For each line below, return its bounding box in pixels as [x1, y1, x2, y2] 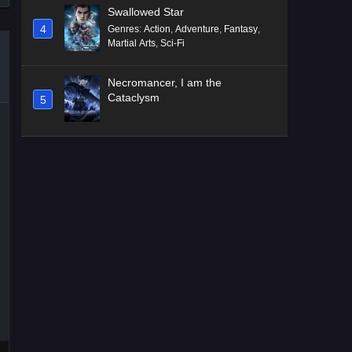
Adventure [175, 24, 219, 35]
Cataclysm [108, 91, 159, 104]
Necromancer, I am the [108, 76, 222, 90]
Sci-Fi [160, 38, 185, 49]
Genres [108, 24, 139, 35]
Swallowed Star [108, 5, 184, 19]
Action [144, 24, 170, 35]
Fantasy [224, 24, 258, 35]
